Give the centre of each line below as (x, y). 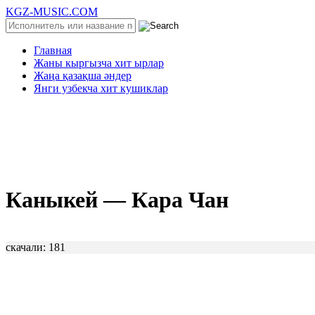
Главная (53, 50)
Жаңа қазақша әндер (83, 76)
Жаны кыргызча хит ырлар (99, 63)
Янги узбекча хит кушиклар (101, 88)
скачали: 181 (36, 247)
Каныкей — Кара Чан (117, 200)
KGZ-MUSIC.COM (52, 12)
